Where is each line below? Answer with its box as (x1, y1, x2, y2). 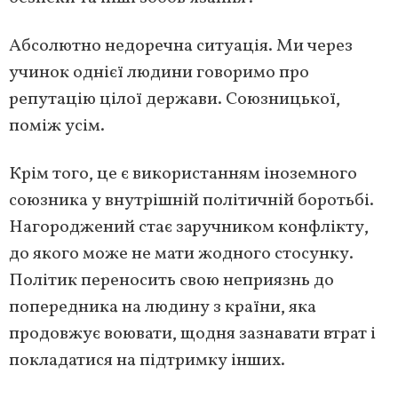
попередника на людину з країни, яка (9, 294, 316, 320)
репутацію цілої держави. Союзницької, (9, 86, 340, 112)
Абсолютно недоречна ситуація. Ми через (9, 33, 353, 59)
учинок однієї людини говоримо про (9, 60, 309, 85)
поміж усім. (9, 113, 105, 139)
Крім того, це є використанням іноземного (9, 161, 357, 187)
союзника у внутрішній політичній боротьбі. (9, 187, 374, 213)
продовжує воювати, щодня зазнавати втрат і (9, 321, 376, 346)
